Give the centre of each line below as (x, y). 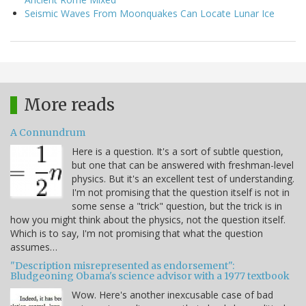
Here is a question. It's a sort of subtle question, (178, 151)
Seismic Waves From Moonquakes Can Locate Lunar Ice (150, 13)
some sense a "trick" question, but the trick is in (177, 206)
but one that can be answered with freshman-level (183, 165)
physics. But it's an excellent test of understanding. (183, 178)
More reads (69, 105)
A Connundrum (48, 132)
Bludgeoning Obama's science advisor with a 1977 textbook (150, 276)
